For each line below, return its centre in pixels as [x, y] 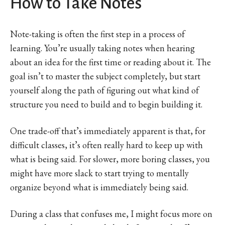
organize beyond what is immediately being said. [99, 187]
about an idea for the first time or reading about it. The [110, 62]
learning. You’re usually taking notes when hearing [102, 48]
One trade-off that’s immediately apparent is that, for [108, 131]
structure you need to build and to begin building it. [106, 104]
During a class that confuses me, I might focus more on [111, 213]
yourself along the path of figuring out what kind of [104, 90]
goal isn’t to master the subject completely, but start [105, 76]
